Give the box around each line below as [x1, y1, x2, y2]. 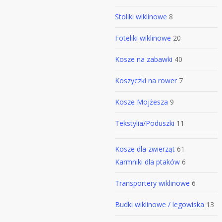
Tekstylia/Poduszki [115, 118, 174, 128]
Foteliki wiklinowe [115, 33, 171, 43]
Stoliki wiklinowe [115, 12, 167, 21]
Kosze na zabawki [115, 55, 172, 64]
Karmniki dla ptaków [115, 157, 180, 166]
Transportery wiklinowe [115, 178, 190, 188]
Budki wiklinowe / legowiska [115, 200, 204, 209]
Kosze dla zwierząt [115, 144, 175, 154]
